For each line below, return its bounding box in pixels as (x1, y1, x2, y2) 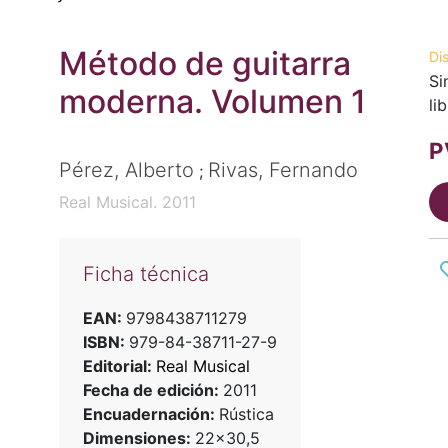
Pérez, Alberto (58, 158, 194, 183)
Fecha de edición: (82, 380, 223, 401)
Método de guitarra (58, 44, 351, 83)
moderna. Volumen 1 (58, 82, 366, 121)
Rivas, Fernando (207, 158, 358, 183)
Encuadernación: (82, 404, 219, 425)
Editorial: (82, 356, 156, 377)
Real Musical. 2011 (58, 192, 196, 213)
